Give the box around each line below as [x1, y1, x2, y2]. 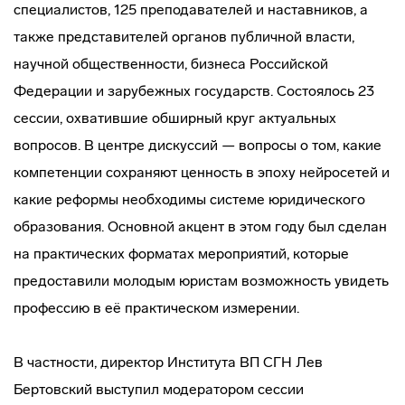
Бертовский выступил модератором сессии [14, 381, 304, 398]
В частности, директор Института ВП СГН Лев [14, 353, 323, 371]
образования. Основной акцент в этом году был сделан [14, 218, 387, 235]
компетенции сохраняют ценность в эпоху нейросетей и [14, 164, 390, 181]
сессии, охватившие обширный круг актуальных [14, 109, 336, 127]
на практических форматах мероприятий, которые [14, 245, 349, 262]
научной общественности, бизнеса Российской [14, 55, 328, 72]
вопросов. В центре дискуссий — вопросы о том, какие [14, 137, 381, 154]
